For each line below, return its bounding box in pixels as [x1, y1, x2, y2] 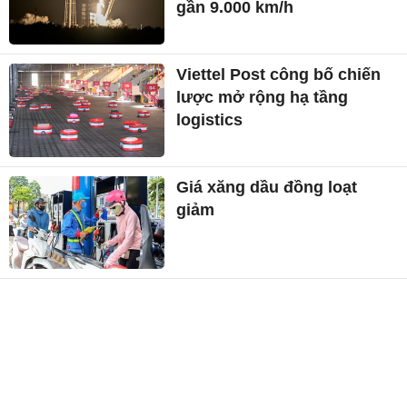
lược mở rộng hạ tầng [176, 87, 349, 106]
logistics [176, 110, 243, 129]
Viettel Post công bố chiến [176, 65, 382, 84]
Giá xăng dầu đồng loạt [176, 177, 358, 196]
